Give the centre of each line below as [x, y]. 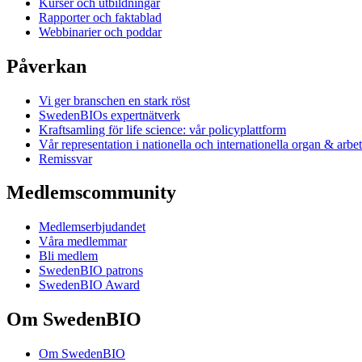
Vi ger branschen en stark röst [114, 100]
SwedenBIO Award [89, 285]
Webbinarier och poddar [100, 32]
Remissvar [65, 158]
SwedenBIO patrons [91, 271]
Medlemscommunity [91, 193]
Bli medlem [68, 256]
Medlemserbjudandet [92, 227]
